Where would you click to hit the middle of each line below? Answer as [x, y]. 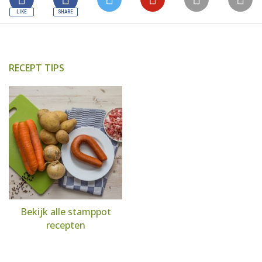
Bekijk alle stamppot [65, 212]
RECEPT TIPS [37, 68]
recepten [65, 225]
